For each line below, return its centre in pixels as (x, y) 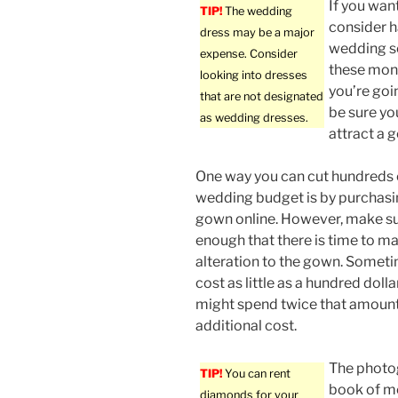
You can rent (256, 374)
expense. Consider (249, 54)
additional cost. (246, 326)
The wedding (257, 12)
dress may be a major (257, 33)
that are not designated (262, 97)
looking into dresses (254, 76)
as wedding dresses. (254, 118)
